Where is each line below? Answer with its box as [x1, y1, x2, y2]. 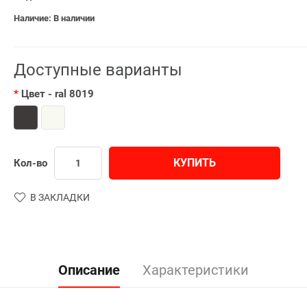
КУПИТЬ [173, 156, 216, 169]
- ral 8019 [48, 87, 94, 100]
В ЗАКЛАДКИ [30, 191, 90, 203]
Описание [58, 261, 120, 278]
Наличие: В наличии [14, 12, 95, 23]
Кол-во [14, 156, 47, 169]
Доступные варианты [14, 60, 182, 79]
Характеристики [143, 261, 249, 278]
